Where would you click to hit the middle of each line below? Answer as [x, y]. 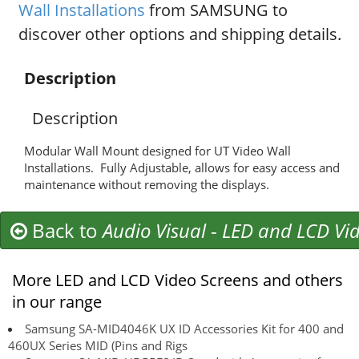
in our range [57, 301]
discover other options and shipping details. [179, 34]
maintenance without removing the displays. [147, 184]
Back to [65, 230]
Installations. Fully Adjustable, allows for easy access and [182, 167]
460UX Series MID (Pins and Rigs [98, 345]
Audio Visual [154, 230]
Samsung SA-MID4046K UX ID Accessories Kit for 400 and [184, 328]
